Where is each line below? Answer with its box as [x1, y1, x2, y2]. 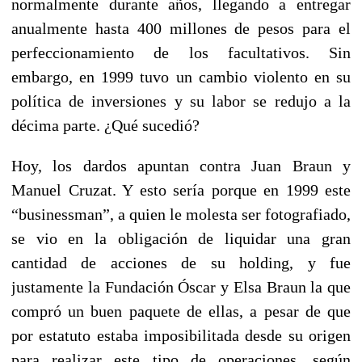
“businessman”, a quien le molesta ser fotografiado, [11, 204, 351, 223]
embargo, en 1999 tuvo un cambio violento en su [11, 67, 351, 86]
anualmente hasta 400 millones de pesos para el [11, 19, 351, 37]
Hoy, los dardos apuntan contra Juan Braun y [11, 156, 351, 175]
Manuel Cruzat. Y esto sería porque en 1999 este [11, 180, 351, 199]
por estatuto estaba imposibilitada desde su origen [11, 326, 351, 344]
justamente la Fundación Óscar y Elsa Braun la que [11, 277, 351, 296]
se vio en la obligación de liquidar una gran [11, 229, 351, 247]
